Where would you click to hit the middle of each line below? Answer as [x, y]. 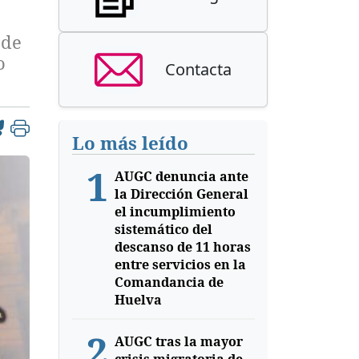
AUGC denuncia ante [181, 176]
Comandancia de [169, 282]
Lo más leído [130, 143]
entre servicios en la [180, 264]
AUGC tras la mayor [178, 341]
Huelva [138, 300]
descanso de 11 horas [182, 247]
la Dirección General [181, 194]
